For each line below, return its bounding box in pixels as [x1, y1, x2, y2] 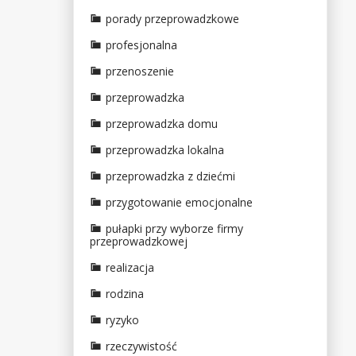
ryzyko [106, 311, 139, 327]
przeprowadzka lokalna [106, 141, 224, 157]
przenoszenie [106, 63, 174, 79]
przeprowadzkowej [90, 233, 188, 249]
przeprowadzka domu [106, 115, 218, 131]
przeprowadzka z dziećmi [106, 168, 235, 184]
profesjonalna [106, 37, 177, 52]
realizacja [106, 259, 154, 275]
